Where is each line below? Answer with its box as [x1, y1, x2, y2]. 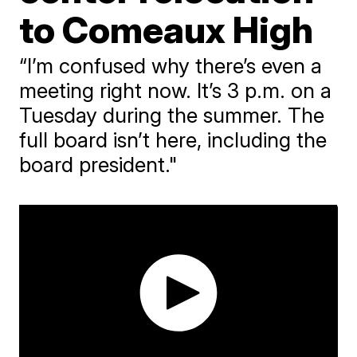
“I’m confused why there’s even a [19, 53, 323, 78]
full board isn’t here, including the [19, 127, 328, 152]
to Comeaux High [19, 7, 314, 52]
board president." [19, 152, 178, 177]
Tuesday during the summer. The [19, 103, 325, 127]
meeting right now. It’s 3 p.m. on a [19, 78, 332, 103]
